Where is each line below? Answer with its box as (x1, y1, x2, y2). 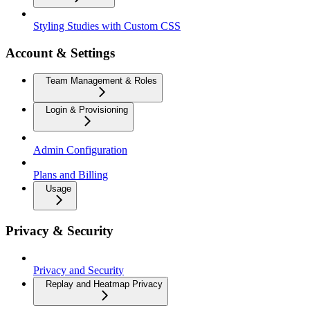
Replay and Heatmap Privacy (46, 278, 163, 289)
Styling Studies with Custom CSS (33, 19, 181, 32)
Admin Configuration (33, 144, 127, 156)
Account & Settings (6, 45, 115, 60)
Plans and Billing (33, 169, 108, 181)
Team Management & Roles (46, 75, 157, 86)
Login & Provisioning (46, 104, 128, 116)
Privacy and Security (33, 264, 124, 276)
